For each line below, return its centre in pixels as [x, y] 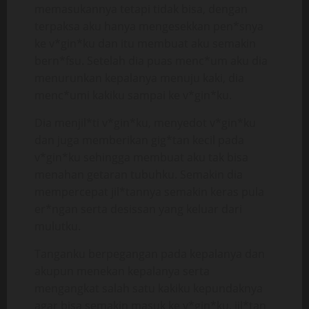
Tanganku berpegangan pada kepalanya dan [150, 254]
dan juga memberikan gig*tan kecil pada [139, 140]
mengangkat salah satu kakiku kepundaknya [149, 288]
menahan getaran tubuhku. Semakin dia [139, 175]
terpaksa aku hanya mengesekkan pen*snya [149, 26]
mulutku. [58, 226]
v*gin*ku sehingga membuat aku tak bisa [141, 157]
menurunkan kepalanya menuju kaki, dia [139, 78]
